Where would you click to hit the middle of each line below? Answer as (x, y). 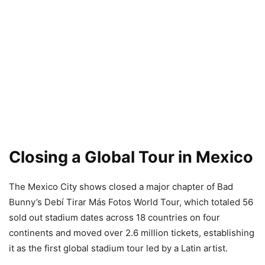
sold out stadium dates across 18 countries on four (114, 218)
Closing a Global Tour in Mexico (131, 157)
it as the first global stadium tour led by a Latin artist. (118, 248)
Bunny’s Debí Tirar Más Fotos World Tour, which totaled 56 (131, 202)
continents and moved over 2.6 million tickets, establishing (132, 233)
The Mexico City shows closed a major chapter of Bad (121, 187)
